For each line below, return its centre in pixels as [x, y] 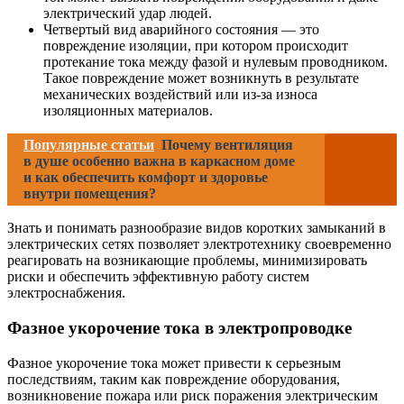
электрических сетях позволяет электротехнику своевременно [199, 244]
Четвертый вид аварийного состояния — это [181, 30]
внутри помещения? [90, 194]
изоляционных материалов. [128, 111]
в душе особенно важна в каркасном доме [159, 161]
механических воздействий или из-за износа [180, 95]
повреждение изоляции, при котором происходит [196, 46]
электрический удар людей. [128, 14]
